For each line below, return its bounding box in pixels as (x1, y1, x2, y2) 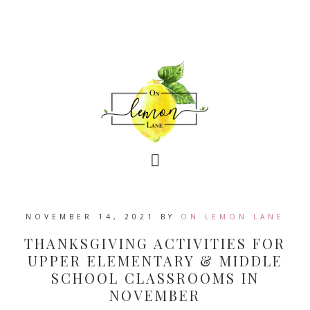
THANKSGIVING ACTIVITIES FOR (24, 234, 286, 253)
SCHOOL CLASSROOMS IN (51, 268, 259, 287)
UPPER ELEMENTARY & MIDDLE (27, 251, 283, 270)
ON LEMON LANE (181, 212, 284, 221)
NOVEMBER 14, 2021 (26, 212, 155, 221)
